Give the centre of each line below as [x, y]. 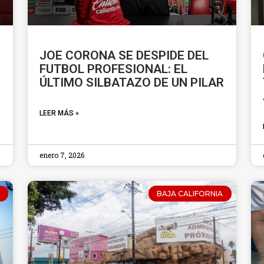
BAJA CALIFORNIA [190, 193]
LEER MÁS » [60, 113]
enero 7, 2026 [62, 155]
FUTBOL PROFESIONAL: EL [114, 69]
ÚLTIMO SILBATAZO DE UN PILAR [132, 83]
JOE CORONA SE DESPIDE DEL [124, 56]
